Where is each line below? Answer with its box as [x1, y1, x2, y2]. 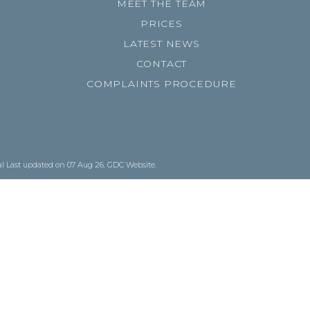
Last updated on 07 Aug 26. [6, 159, 107, 170]
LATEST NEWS [123, 37, 200, 50]
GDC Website [107, 159, 155, 170]
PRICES [140, 17, 183, 30]
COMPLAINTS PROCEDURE [86, 77, 237, 90]
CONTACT [136, 57, 188, 70]
